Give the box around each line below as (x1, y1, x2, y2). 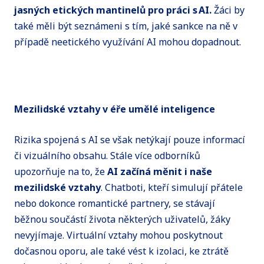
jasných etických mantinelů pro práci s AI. (14, 4, 214, 17)
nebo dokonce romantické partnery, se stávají (14, 197, 215, 210)
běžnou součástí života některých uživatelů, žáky (14, 213, 230, 226)
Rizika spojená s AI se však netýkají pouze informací (14, 133, 245, 147)
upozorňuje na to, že (14, 165, 107, 179)
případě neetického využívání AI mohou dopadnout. (14, 35, 243, 49)
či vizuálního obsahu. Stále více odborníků (14, 149, 200, 163)
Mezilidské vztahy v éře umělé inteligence (14, 103, 217, 116)
